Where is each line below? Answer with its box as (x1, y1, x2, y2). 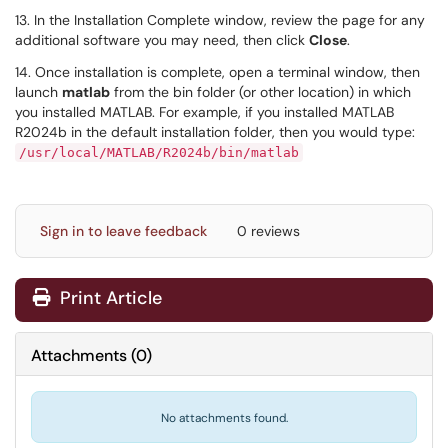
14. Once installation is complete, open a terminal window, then (15, 63, 420, 81)
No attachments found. (160, 410, 288, 426)
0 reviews (237, 222, 300, 240)
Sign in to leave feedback (40, 222, 207, 240)
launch (15, 83, 62, 101)
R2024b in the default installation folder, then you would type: (15, 123, 415, 141)
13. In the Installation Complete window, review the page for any (15, 11, 425, 29)
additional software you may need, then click (15, 31, 309, 49)
